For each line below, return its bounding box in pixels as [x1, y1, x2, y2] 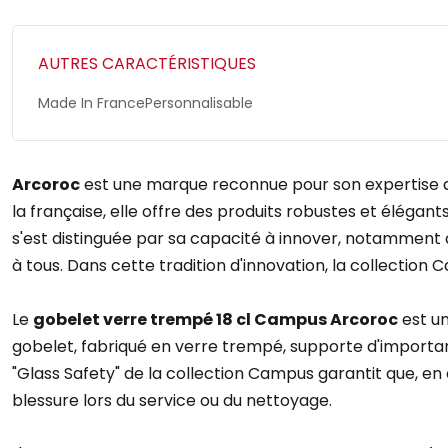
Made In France [38, 93, 145, 113]
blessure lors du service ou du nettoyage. [12, 389, 332, 412]
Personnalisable [145, 93, 253, 113]
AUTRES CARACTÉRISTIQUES [38, 52, 256, 75]
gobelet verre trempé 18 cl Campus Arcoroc [33, 308, 398, 331]
